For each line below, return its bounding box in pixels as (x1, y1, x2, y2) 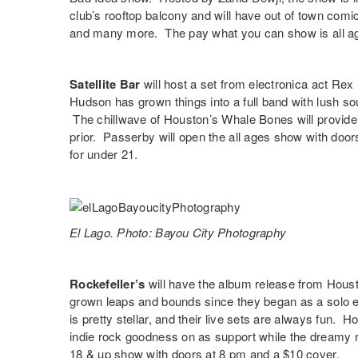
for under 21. (70, 145, 138, 163)
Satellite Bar (70, 75, 141, 93)
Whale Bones (221, 110, 294, 128)
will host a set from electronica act (140, 75, 332, 93)
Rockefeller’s (70, 275, 145, 293)
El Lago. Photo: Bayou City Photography (70, 224, 287, 241)
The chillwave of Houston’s (73, 110, 222, 128)
